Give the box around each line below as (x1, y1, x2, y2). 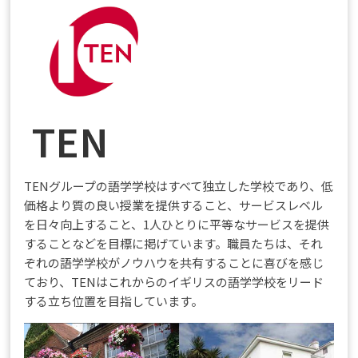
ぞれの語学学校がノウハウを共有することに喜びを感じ (24, 253, 324, 271)
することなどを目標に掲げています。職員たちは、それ (24, 234, 324, 252)
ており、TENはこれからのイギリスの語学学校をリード (24, 272, 324, 290)
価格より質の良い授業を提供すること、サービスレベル (24, 196, 324, 213)
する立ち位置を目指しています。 (24, 292, 204, 309)
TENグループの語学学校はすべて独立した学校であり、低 (24, 177, 334, 194)
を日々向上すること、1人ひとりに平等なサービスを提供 (24, 215, 330, 233)
